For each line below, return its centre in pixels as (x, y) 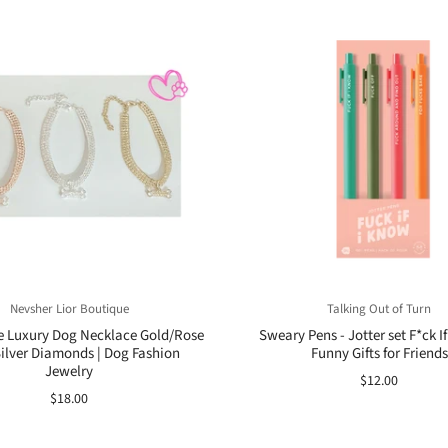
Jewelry (69, 371)
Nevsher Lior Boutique (69, 309)
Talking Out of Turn (379, 309)
